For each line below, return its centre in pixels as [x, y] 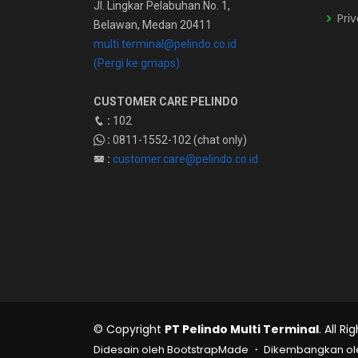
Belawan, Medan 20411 [153, 24]
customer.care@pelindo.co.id [185, 159]
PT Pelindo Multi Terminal [242, 329]
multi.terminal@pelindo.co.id [165, 44]
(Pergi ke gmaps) [137, 63]
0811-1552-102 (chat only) [179, 139]
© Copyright [129, 329]
